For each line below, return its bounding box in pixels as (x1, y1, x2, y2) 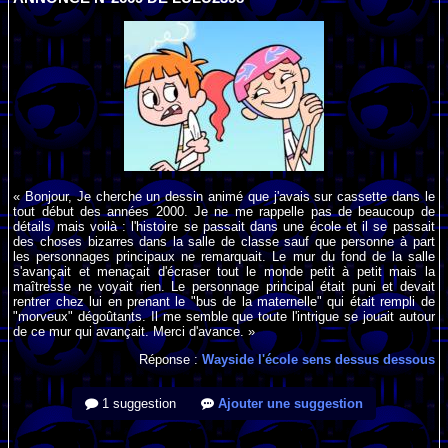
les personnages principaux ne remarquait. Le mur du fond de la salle (13, 248, 435, 264)
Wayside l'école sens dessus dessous (201, 351, 435, 367)
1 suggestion (98, 395, 176, 411)
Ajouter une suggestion (214, 395, 363, 411)
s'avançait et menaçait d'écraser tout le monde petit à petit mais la (13, 263, 435, 279)
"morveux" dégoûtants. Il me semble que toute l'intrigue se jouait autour (13, 308, 435, 324)
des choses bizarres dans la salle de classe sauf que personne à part (13, 233, 435, 249)
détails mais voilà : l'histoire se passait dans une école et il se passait (13, 218, 435, 234)
